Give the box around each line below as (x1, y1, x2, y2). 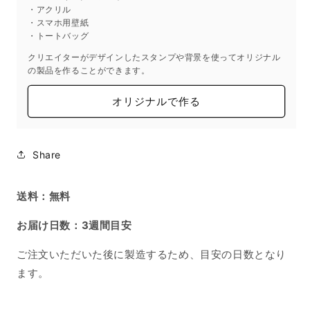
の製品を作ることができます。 (28, 65, 150, 76)
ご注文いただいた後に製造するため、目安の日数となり (17, 248, 287, 262)
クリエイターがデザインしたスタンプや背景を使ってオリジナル (28, 52, 281, 63)
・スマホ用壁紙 (28, 17, 89, 28)
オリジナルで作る (112, 94, 201, 108)
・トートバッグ (28, 30, 89, 42)
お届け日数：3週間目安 (17, 219, 132, 232)
